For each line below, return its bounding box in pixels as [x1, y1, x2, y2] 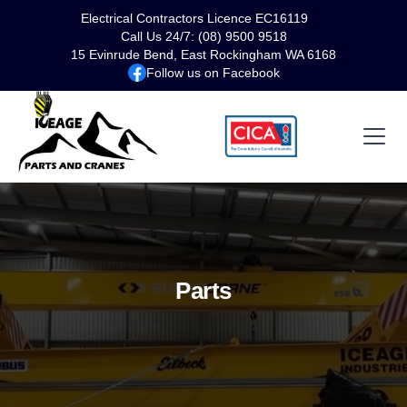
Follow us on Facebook [145, 65, 280, 80]
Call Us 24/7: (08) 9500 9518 [120, 29, 287, 44]
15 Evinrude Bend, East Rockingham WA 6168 [71, 47, 336, 62]
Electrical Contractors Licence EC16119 [81, 11, 308, 25]
